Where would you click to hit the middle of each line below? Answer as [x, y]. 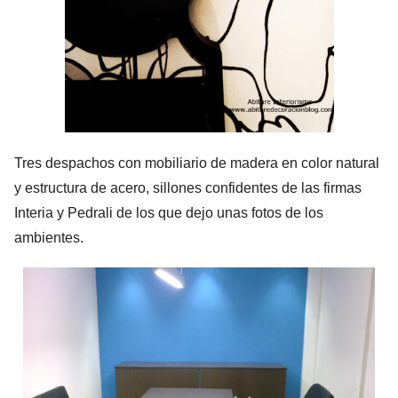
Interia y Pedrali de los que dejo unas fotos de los [169, 213]
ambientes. [49, 238]
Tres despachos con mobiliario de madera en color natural [197, 163]
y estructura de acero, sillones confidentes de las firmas [188, 188]
